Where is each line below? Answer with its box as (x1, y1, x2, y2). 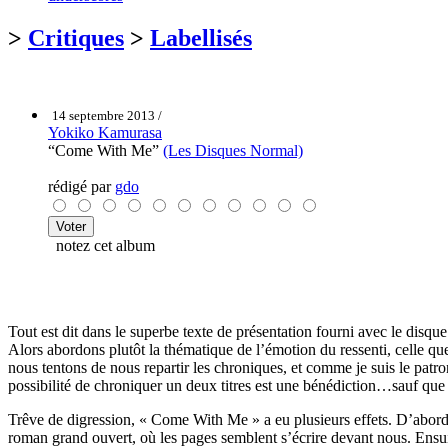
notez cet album (48, 236, 155, 254)
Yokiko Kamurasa (48, 123, 162, 141)
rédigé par (48, 177, 115, 195)
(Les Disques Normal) (163, 141, 303, 159)
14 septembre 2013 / (52, 107, 162, 123)
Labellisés (150, 24, 252, 51)
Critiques (28, 24, 124, 51)
